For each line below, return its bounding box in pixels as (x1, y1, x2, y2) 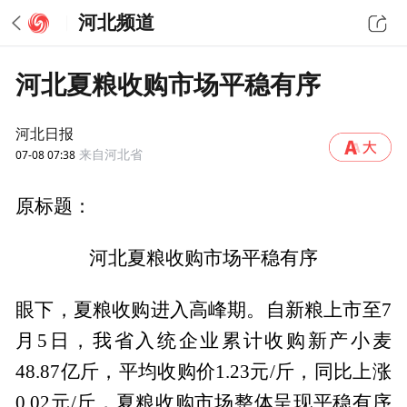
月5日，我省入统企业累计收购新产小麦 (15, 330, 392, 351)
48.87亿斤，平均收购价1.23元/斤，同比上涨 (15, 361, 392, 382)
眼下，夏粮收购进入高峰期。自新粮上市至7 (15, 299, 392, 320)
